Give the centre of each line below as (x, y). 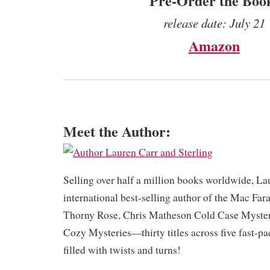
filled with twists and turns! (122, 250)
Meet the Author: (117, 131)
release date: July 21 (214, 23)
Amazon (214, 45)
